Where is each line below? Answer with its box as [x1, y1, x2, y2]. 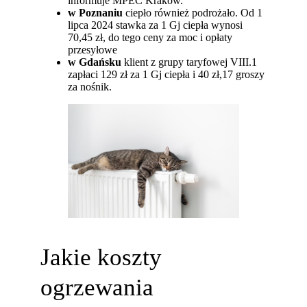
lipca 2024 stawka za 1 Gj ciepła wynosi [68, 19, 243, 31]
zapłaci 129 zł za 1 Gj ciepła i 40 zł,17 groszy [68, 68, 265, 80]
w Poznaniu [68, 6, 123, 19]
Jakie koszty [40, 243, 162, 270]
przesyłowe [68, 43, 118, 56]
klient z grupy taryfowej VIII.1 [121, 56, 258, 68]
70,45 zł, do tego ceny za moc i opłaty [68, 31, 233, 43]
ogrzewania [40, 273, 154, 300]
